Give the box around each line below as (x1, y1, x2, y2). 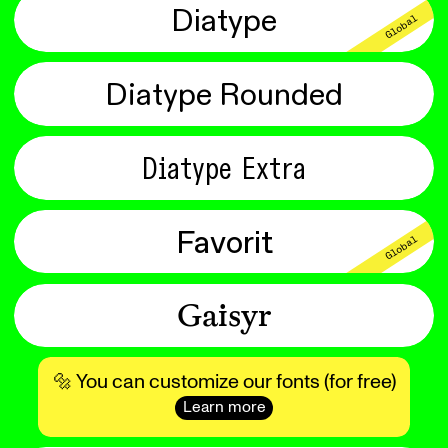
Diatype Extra (142, 148, 306, 187)
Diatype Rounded (105, 74, 343, 113)
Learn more (182, 399, 266, 415)
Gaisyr (176, 295, 272, 336)
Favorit (175, 222, 273, 261)
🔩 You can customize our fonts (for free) (52, 371, 396, 392)
